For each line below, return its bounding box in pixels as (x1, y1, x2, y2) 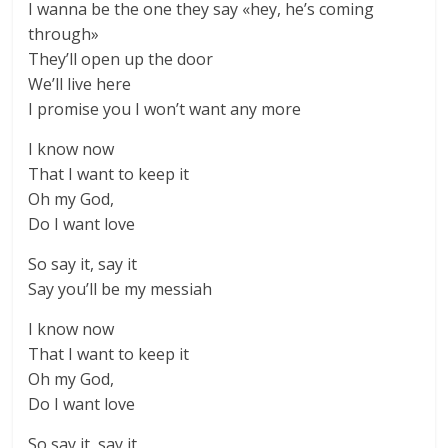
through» (28, 23, 100, 45)
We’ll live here (28, 73, 132, 95)
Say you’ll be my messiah (28, 278, 213, 300)
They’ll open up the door (28, 48, 214, 70)
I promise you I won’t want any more (28, 98, 302, 120)
